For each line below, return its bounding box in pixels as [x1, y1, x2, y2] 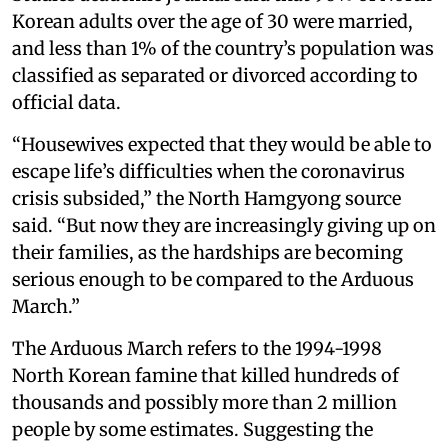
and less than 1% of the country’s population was [12, 36, 434, 60]
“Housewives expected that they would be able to [12, 132, 432, 156]
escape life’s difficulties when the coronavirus [12, 159, 405, 183]
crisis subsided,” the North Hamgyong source [12, 186, 401, 210]
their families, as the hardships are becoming [12, 240, 403, 264]
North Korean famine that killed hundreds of [12, 363, 399, 387]
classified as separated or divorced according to [12, 63, 418, 87]
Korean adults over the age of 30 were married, [12, 9, 413, 33]
